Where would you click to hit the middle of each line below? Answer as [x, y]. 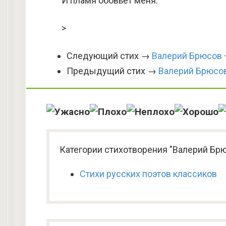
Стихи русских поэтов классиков [148, 174]
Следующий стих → [109, 56]
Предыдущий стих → [112, 71]
